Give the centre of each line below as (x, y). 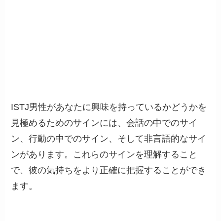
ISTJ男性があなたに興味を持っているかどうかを (109, 107)
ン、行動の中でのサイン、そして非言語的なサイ (109, 139)
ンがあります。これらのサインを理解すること (104, 155)
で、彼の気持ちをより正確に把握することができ (109, 170)
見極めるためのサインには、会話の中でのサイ (104, 123)
